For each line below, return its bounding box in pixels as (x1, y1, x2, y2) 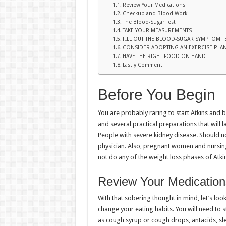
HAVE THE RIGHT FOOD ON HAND (123, 53, 206, 60)
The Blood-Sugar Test (123, 19, 176, 25)
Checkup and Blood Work (123, 10, 188, 17)
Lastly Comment (123, 62, 163, 68)
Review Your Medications (123, 2, 186, 8)
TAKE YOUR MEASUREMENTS (123, 27, 192, 34)
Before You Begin (97, 86, 215, 103)
